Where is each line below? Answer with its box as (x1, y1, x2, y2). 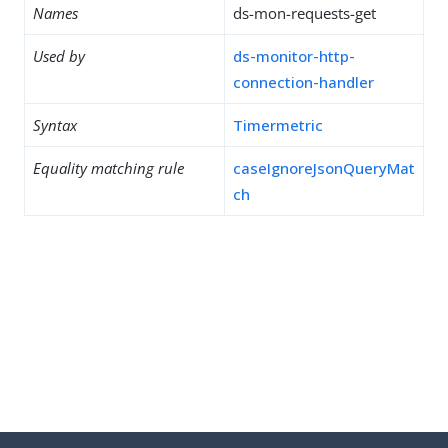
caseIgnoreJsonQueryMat (233, 158, 415, 178)
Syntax (33, 115, 77, 135)
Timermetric (233, 115, 323, 135)
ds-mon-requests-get (233, 3, 376, 23)
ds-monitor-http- (233, 46, 355, 66)
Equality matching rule (33, 158, 184, 178)
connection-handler (233, 72, 374, 92)
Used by (33, 46, 85, 66)
